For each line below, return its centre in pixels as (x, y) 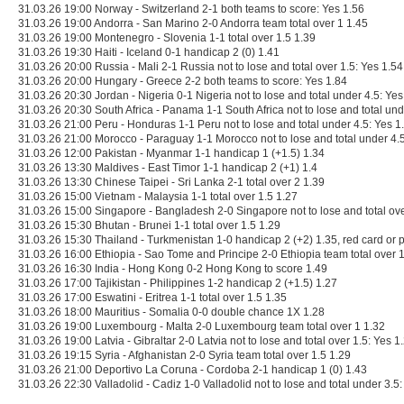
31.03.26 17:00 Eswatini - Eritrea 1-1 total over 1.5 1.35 (152, 298)
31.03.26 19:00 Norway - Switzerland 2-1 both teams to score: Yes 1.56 (191, 9)
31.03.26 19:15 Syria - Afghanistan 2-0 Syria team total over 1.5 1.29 (184, 355)
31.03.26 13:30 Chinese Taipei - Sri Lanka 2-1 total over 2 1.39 (171, 182)
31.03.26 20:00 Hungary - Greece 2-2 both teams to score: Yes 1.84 (183, 81)
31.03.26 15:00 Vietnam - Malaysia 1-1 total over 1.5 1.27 (158, 197)
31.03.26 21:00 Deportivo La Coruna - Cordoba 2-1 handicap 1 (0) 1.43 (193, 370)
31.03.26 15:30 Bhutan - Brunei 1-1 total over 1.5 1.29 (149, 225)
